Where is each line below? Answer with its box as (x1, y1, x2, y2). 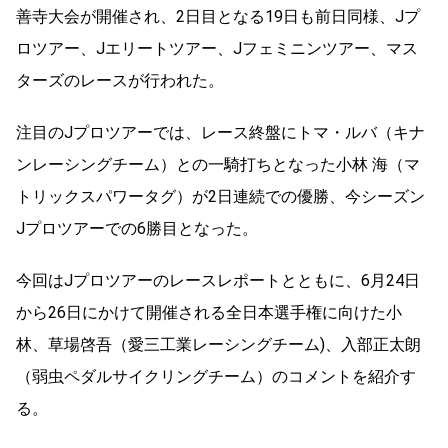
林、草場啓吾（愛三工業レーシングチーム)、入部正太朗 (16, 334, 421, 354)
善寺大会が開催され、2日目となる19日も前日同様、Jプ (16, 6, 420, 26)
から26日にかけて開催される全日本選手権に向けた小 (16, 302, 402, 322)
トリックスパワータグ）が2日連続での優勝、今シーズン (16, 186, 425, 206)
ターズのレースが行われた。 (16, 70, 224, 90)
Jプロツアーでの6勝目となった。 (16, 218, 258, 238)
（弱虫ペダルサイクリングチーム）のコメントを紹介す (16, 366, 416, 386)
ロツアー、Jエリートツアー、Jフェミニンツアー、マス (16, 38, 418, 58)
